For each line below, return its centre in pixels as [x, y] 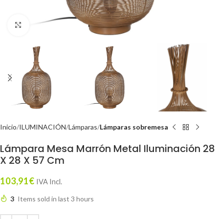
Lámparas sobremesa [134, 127]
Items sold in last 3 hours [56, 199]
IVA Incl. [49, 182]
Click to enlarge [52, 25]
